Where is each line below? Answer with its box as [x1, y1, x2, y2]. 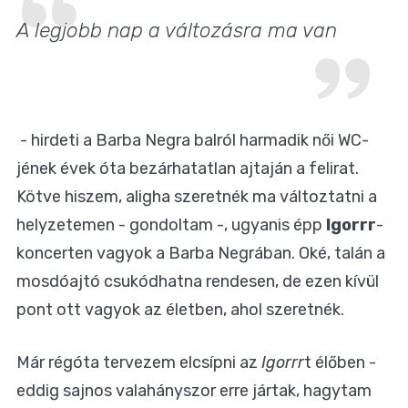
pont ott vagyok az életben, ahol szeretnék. [16, 300, 344, 321]
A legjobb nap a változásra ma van [16, 18, 337, 44]
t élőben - [304, 352, 376, 373]
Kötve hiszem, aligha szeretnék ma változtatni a [16, 187, 377, 208]
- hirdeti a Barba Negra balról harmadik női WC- [16, 130, 369, 151]
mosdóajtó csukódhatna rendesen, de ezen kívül [16, 271, 379, 292]
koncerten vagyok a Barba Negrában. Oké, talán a [16, 243, 385, 264]
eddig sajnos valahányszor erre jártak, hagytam [16, 381, 372, 402]
